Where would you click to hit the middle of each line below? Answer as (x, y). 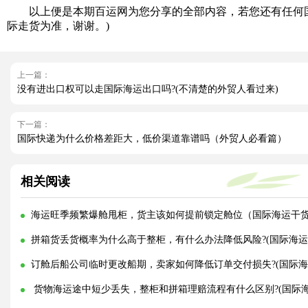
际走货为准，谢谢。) (58, 25)
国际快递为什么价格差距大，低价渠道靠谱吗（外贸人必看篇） (152, 138)
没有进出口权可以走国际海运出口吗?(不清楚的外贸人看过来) (148, 89)
